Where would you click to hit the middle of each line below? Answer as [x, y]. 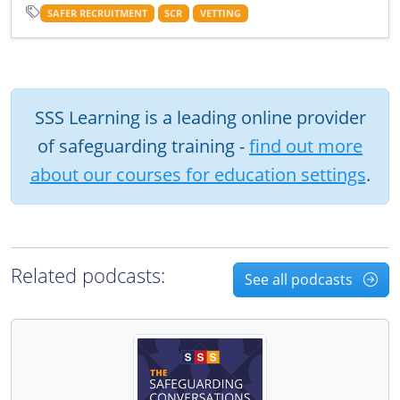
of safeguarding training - [143, 146]
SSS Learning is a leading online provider [200, 117]
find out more [306, 146]
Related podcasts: [88, 276]
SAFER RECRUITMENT [97, 13]
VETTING [220, 13]
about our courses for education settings [198, 174]
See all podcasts [300, 279]
